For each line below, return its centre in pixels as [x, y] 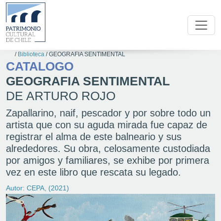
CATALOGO [40, 66]
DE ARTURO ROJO [61, 96]
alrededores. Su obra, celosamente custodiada [108, 148]
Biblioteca [31, 54]
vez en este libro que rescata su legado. [93, 172]
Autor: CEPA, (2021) [37, 188]
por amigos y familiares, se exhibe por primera [108, 160]
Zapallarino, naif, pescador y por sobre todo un [108, 113]
